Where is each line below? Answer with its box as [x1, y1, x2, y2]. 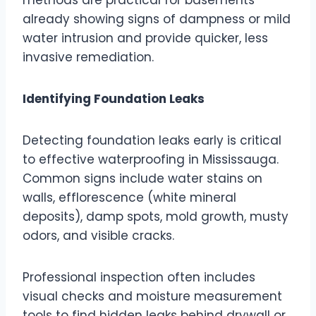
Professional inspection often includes [23, 268, 255, 286]
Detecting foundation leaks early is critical [23, 131, 281, 149]
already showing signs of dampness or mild [23, 10, 291, 28]
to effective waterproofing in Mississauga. [23, 150, 279, 168]
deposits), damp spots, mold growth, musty [23, 207, 288, 225]
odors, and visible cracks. [23, 226, 174, 244]
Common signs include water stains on [23, 169, 262, 187]
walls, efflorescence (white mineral [23, 188, 236, 206]
